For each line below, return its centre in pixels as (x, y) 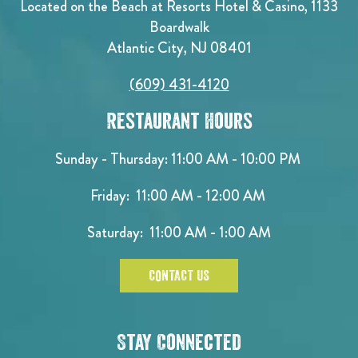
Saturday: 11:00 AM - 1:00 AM (179, 233)
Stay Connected (179, 343)
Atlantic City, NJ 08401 (179, 48)
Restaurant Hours (179, 122)
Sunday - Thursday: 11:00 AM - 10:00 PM (179, 159)
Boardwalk (179, 27)
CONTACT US (179, 276)
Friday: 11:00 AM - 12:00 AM (179, 196)
